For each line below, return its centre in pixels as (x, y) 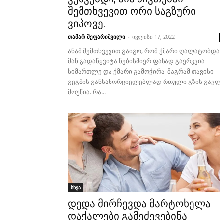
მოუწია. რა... (87, 92)
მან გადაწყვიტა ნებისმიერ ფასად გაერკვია (136, 61)
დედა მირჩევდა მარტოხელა (139, 204)
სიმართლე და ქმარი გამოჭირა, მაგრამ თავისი (141, 71)
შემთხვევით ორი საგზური (132, 11)
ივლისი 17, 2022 (153, 37)
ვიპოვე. (87, 24)
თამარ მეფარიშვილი (96, 37)
